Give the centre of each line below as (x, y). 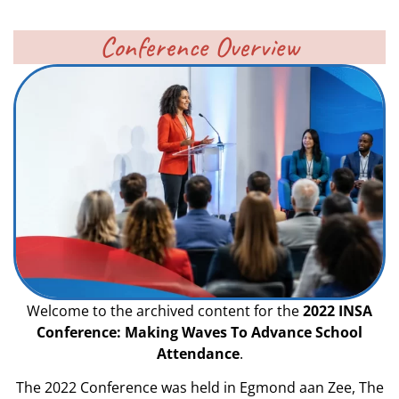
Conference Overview (199, 47)
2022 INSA (338, 311)
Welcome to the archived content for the (165, 311)
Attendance (198, 354)
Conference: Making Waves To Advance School (199, 332)
